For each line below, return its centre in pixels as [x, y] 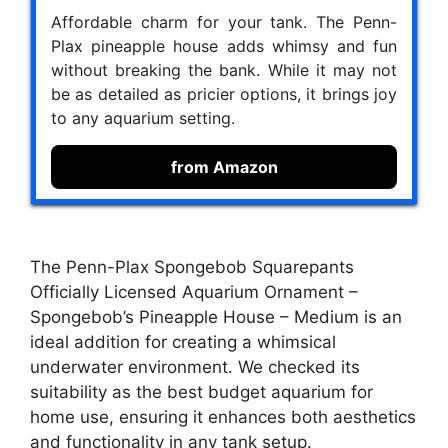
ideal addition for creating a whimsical [183, 342]
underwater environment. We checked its [195, 367]
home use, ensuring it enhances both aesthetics [223, 417]
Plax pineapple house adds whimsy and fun [224, 45]
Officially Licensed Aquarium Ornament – [194, 292]
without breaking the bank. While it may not [224, 69]
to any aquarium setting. [143, 117]
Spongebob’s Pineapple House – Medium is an [216, 317]
